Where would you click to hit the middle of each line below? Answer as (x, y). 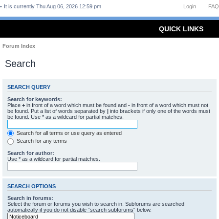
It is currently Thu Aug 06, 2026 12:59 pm (53, 6)
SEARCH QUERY (29, 87)
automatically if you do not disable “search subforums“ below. (79, 210)
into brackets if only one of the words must (159, 111)
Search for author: (31, 153)
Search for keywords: (35, 99)
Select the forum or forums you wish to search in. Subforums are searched (96, 204)
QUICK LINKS (181, 29)
